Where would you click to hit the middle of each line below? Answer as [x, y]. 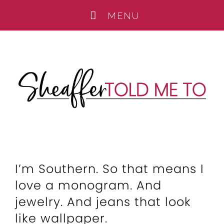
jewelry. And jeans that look [103, 202]
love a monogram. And [88, 185]
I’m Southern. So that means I [109, 169]
